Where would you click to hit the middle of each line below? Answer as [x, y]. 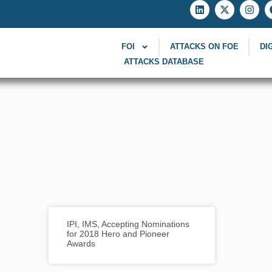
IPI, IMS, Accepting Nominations [128, 224]
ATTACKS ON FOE [204, 46]
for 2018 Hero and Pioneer [118, 234]
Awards [81, 243]
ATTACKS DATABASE [164, 62]
